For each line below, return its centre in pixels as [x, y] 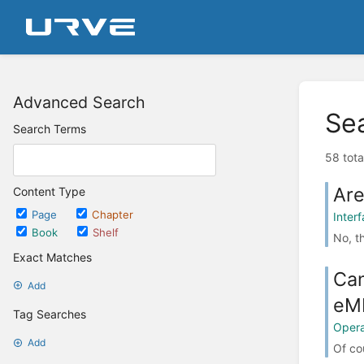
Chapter [113, 214]
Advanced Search [79, 103]
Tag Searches [50, 314]
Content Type [49, 191]
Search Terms [50, 129]
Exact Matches [52, 257]
